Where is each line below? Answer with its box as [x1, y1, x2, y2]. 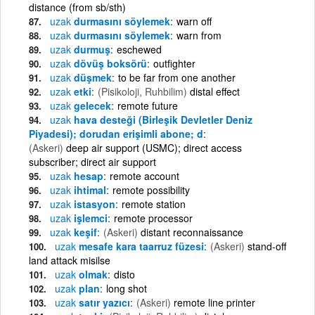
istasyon [71, 196, 115, 211]
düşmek [71, 70, 112, 84]
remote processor [114, 210, 193, 225]
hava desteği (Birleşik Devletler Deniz [71, 112, 252, 127]
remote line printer [174, 295, 255, 309]
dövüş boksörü [71, 56, 147, 70]
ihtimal [71, 182, 106, 197]
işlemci [71, 210, 108, 225]
